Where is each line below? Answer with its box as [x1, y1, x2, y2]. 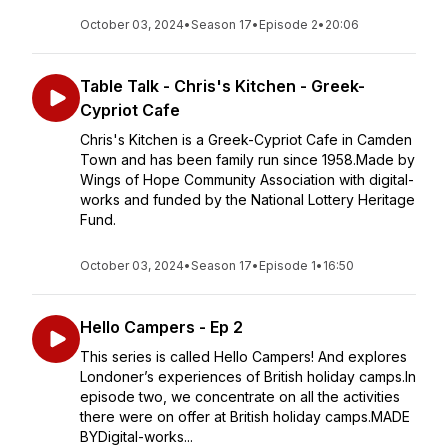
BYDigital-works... [80, 428, 193, 445]
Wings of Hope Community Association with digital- [80, 171, 414, 188]
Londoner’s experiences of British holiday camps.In [80, 368, 416, 385]
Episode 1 [259, 258, 316, 273]
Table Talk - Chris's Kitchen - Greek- [80, 76, 365, 96]
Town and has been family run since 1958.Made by [80, 151, 415, 168]
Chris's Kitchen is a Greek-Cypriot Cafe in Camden [80, 131, 412, 148]
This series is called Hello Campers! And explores [80, 348, 407, 365]
